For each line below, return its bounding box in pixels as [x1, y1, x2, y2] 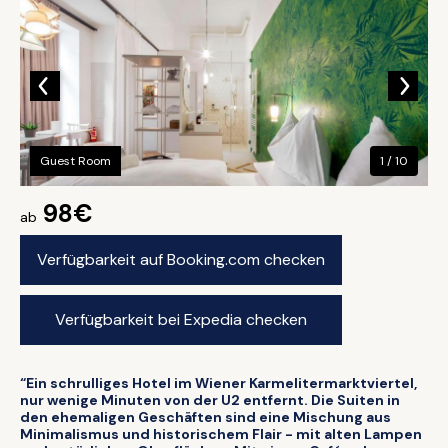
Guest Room [40, 153, 111, 169]
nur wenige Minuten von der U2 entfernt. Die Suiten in [20, 391, 400, 409]
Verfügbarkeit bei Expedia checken [55, 309, 307, 330]
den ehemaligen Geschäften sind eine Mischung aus [20, 408, 391, 426]
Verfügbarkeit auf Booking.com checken [37, 249, 325, 270]
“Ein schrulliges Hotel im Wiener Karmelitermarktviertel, [20, 374, 417, 392]
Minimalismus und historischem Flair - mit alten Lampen [20, 425, 422, 443]
